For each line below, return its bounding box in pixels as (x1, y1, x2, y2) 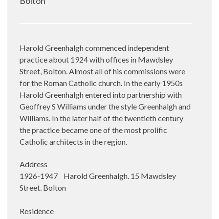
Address (20, 159, 47, 169)
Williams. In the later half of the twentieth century (20, 113, 183, 123)
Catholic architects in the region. (20, 137, 127, 146)
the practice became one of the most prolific (20, 125, 167, 134)
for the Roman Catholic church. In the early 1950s (20, 78, 183, 88)
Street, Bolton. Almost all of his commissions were (20, 66, 185, 76)
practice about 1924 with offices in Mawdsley (20, 55, 173, 64)
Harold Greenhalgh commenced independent (20, 43, 169, 52)
